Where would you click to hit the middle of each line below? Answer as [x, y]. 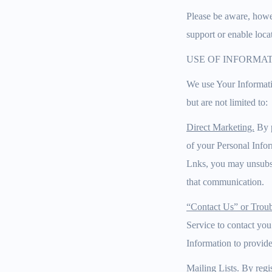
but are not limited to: [227, 102]
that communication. [225, 182]
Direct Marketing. [220, 127]
